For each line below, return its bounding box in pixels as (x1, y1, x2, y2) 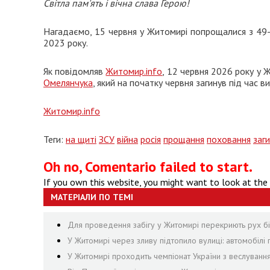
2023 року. (43, 37, 88, 49)
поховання (207, 133, 251, 145)
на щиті (66, 133, 96, 145)
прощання (163, 133, 204, 145)
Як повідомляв (43, 65, 106, 77)
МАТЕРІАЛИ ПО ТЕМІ (51, 192, 133, 202)
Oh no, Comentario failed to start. (43, 157, 253, 176)
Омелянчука (43, 77, 93, 89)
